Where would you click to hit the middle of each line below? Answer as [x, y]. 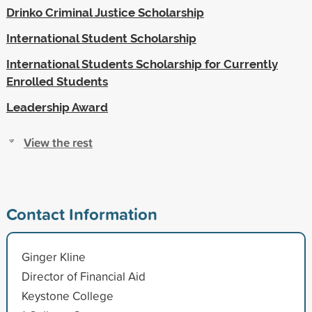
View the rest [58, 142]
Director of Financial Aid [83, 276]
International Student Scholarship [101, 38]
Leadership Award [57, 107]
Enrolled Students [57, 81]
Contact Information [81, 213]
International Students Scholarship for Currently [142, 64]
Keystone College [67, 295]
